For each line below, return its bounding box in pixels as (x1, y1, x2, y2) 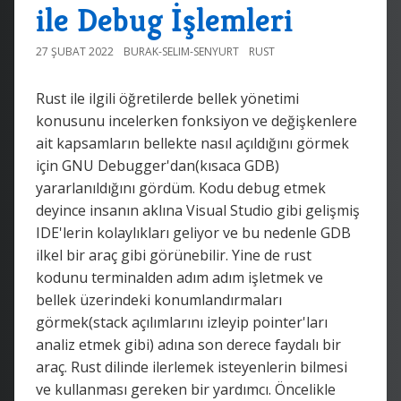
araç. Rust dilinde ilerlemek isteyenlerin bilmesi (36, 356, 347, 377)
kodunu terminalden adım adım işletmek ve (36, 267, 323, 287)
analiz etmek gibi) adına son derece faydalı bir (36, 334, 341, 354)
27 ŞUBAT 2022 (36, 43, 114, 59)
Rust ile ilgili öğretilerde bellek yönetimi (36, 88, 299, 108)
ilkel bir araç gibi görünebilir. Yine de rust (36, 244, 311, 265)
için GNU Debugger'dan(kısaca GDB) (36, 155, 279, 175)
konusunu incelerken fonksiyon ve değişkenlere (36, 110, 357, 131)
